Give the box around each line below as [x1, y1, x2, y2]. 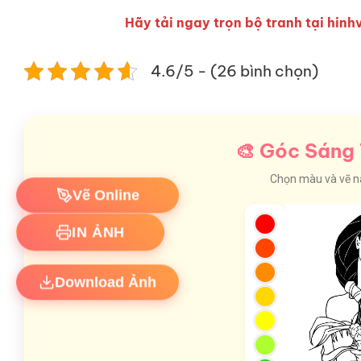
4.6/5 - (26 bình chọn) [151, 60, 318, 81]
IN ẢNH [72, 215, 125, 232]
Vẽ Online [72, 178, 139, 195]
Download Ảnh [55, 265, 156, 282]
